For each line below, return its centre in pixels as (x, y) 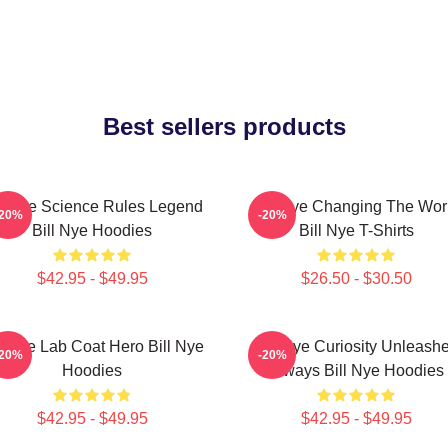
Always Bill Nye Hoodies (356, 370)
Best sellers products (224, 126)
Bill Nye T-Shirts (356, 230)
